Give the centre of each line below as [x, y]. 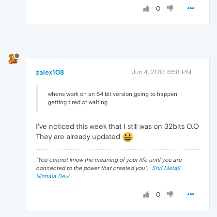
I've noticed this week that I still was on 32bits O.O [117, 126]
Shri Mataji [166, 168]
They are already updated [79, 136]
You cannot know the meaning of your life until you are [110, 160]
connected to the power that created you [90, 168]
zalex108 [50, 72]
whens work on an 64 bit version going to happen [113, 94]
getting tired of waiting [78, 102]
